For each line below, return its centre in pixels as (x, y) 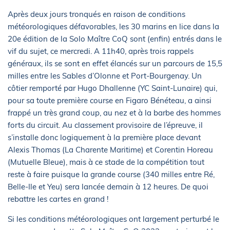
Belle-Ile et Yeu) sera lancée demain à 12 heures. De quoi (108, 187)
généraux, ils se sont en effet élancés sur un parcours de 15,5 (115, 63)
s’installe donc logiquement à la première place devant (104, 137)
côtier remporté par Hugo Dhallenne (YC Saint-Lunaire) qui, (112, 88)
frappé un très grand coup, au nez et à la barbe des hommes (114, 113)
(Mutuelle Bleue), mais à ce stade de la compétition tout (106, 162)
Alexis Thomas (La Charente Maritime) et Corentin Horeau (110, 150)
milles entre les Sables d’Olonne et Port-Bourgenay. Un (105, 76)
